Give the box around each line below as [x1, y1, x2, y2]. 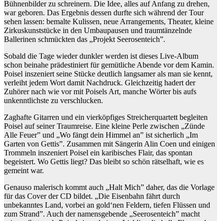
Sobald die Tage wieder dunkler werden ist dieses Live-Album [4, 52, 198, 61]
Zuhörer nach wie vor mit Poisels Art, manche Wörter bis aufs [4, 87, 196, 96]
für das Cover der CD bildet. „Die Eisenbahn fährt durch [4, 192, 180, 201]
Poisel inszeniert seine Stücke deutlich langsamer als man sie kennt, [4, 70, 213, 78]
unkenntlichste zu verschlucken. [4, 96, 103, 105]
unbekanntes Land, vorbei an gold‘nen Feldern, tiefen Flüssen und [4, 201, 210, 210]
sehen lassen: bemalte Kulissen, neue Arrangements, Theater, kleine [4, 17, 214, 26]
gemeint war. [4, 166, 44, 175]
